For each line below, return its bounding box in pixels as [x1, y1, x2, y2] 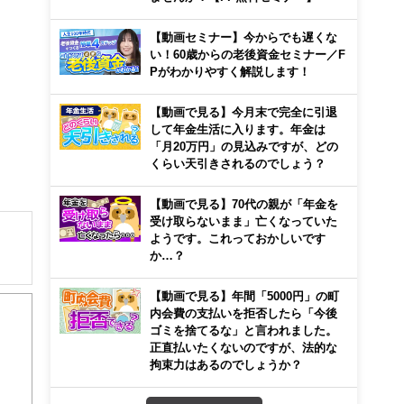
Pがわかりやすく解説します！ [150, 66, 310, 77]
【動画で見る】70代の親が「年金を [150, 198, 338, 209]
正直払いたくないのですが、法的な [150, 342, 337, 353]
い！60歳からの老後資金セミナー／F [150, 49, 345, 60]
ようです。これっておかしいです [150, 233, 326, 243]
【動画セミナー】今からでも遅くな [150, 32, 337, 42]
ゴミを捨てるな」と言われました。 [150, 325, 337, 335]
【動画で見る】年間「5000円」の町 [150, 290, 339, 301]
